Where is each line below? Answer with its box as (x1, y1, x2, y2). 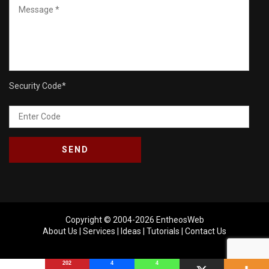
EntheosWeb (156, 214, 204, 225)
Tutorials (147, 226, 180, 236)
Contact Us (185, 226, 226, 236)
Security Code (9, 80, 62, 91)
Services (83, 226, 115, 236)
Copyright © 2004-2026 (65, 214, 156, 225)
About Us (43, 226, 77, 236)
